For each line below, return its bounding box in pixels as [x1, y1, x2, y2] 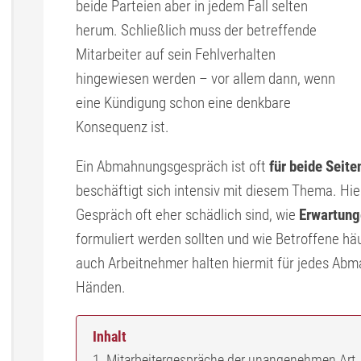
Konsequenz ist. [76, 118, 169, 136]
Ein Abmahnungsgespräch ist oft [76, 157, 269, 176]
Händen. [76, 278, 126, 297]
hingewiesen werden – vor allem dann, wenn [76, 69, 335, 88]
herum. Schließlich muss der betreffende [76, 21, 317, 39]
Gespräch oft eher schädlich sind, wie [76, 205, 299, 224]
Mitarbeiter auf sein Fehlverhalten [76, 45, 276, 64]
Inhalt [93, 328, 127, 346]
